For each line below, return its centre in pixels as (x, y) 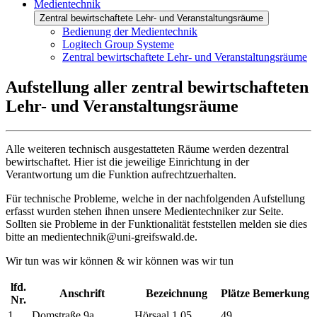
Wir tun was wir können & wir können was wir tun (120, 260)
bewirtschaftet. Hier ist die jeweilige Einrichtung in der (127, 161)
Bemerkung (281, 293)
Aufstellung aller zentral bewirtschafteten (157, 87)
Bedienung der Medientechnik (130, 31)
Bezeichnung (176, 293)
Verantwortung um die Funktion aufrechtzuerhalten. (121, 174)
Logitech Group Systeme (118, 44)
